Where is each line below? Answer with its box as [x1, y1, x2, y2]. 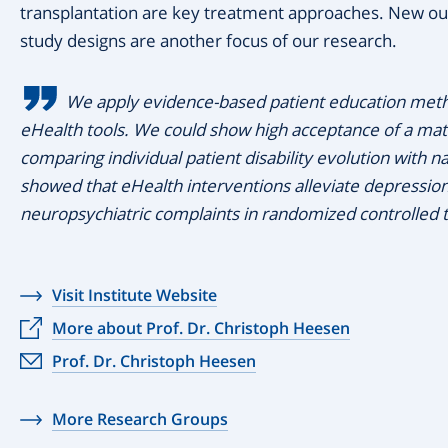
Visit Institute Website [52, 284, 217, 306]
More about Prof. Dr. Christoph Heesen [52, 317, 350, 339]
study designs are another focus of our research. [20, 29, 397, 52]
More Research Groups [52, 408, 228, 430]
